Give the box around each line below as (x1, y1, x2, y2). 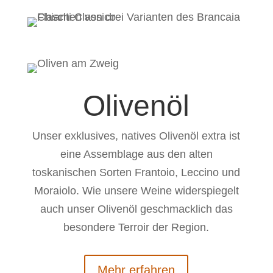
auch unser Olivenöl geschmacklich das (40, 203, 233, 215)
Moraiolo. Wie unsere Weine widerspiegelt (34, 185, 239, 197)
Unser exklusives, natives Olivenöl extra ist (32, 130, 241, 142)
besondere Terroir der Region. (63, 221, 210, 233)
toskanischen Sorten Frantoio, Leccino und (32, 166, 241, 179)
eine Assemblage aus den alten (60, 148, 213, 160)
